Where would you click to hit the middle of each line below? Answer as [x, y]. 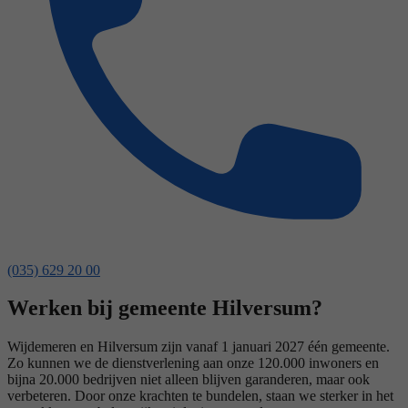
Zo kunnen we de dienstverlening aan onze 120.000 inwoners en [193, 363]
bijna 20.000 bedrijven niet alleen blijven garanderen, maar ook [189, 380]
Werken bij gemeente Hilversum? [165, 308]
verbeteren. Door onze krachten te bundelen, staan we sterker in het [200, 396]
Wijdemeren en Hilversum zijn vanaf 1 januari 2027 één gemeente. [199, 347]
